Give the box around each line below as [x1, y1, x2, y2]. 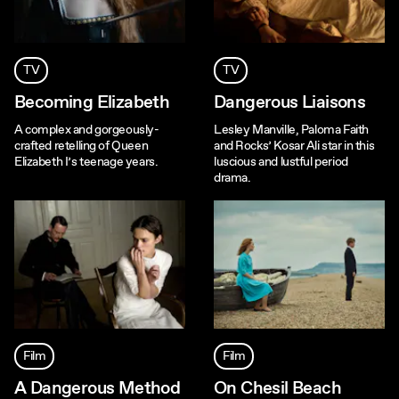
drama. [214, 170, 251, 186]
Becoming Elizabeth [14, 91, 170, 115]
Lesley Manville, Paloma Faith [214, 122, 369, 138]
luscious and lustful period [214, 154, 348, 170]
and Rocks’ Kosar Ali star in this [214, 138, 375, 154]
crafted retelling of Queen [14, 138, 149, 154]
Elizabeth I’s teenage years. [14, 154, 159, 170]
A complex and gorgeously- [14, 122, 159, 138]
